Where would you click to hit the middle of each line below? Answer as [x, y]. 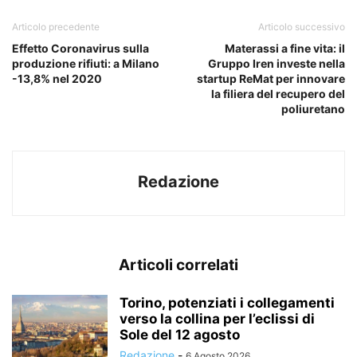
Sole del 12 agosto [180, 334]
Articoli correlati [178, 265]
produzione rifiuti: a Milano [86, 63]
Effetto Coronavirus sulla [80, 48]
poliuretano [313, 108]
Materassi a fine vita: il [285, 48]
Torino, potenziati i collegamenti [227, 302]
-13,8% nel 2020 [57, 78]
